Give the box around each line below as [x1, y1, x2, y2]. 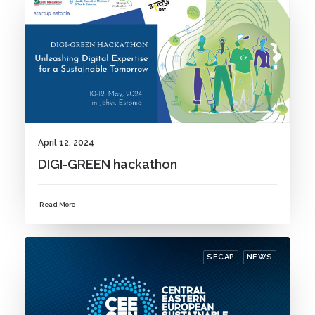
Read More [39, 200, 76, 209]
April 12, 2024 [38, 137, 94, 148]
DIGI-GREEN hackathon [38, 156, 177, 172]
